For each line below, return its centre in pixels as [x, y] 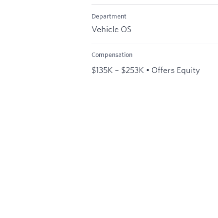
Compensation [112, 54]
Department [109, 16]
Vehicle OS [111, 29]
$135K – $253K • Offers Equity [146, 70]
